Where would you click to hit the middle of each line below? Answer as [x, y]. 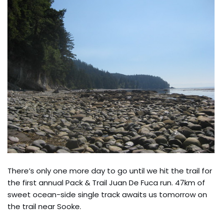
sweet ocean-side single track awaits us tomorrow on [107, 194]
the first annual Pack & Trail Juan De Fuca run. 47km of [106, 182]
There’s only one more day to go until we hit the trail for [110, 170]
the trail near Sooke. [44, 206]
